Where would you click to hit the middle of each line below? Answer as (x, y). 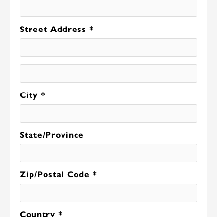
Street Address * (57, 29)
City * (33, 95)
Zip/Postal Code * (59, 175)
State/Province (52, 135)
